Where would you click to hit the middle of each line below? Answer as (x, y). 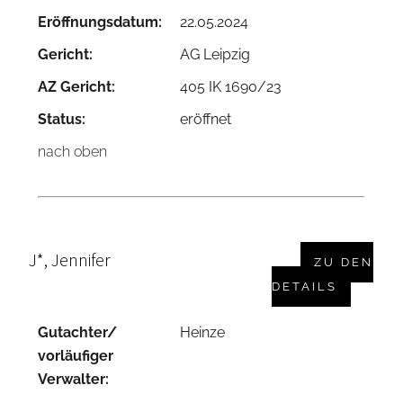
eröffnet (206, 120)
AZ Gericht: (77, 87)
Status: (62, 120)
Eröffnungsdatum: (100, 22)
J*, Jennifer (70, 260)
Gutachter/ (78, 333)
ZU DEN (344, 263)
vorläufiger (76, 356)
